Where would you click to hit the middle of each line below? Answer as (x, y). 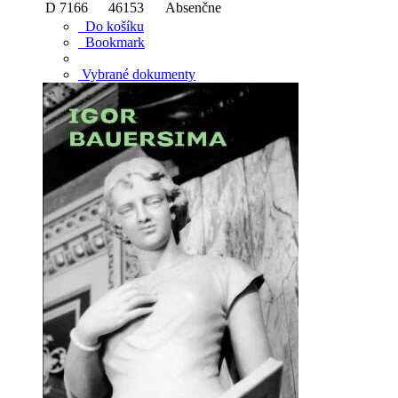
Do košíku (111, 26)
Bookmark (111, 42)
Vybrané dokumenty (137, 74)
